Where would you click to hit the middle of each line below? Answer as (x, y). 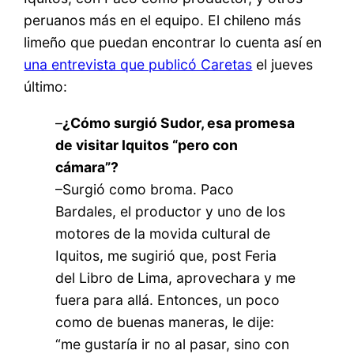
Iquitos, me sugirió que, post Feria (166, 255)
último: (46, 87)
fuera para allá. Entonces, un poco (168, 299)
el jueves (283, 65)
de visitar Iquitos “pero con (147, 145)
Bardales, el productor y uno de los (171, 211)
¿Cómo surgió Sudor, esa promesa (179, 122)
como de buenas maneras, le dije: (165, 322)
